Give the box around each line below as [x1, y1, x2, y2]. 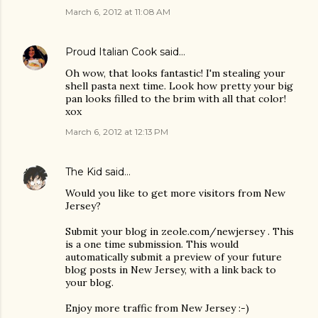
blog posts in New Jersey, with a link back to [65, 263, 276, 276]
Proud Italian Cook [65, 45, 157, 58]
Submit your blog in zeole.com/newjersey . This [65, 225, 294, 238]
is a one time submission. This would [65, 238, 238, 251]
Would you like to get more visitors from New [65, 187, 285, 199]
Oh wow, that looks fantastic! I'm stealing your [65, 67, 285, 79]
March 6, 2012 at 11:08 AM [65, 6, 170, 17]
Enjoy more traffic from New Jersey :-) [65, 302, 249, 314]
